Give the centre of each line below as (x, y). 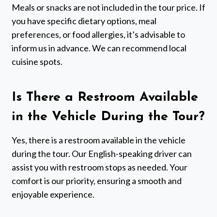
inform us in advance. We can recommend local (99, 48)
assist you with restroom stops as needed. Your (100, 167)
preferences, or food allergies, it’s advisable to (98, 35)
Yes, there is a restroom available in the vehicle (99, 140)
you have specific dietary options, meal (84, 21)
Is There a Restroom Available (105, 97)
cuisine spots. (37, 62)
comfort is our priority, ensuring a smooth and (97, 181)
